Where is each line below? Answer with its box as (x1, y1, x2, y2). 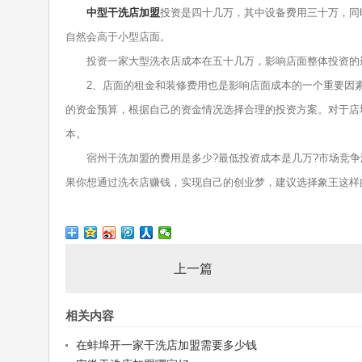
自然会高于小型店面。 (65, 31, 170, 44)
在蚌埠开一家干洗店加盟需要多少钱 (75, 339, 257, 352)
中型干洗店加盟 (86, 6, 160, 19)
